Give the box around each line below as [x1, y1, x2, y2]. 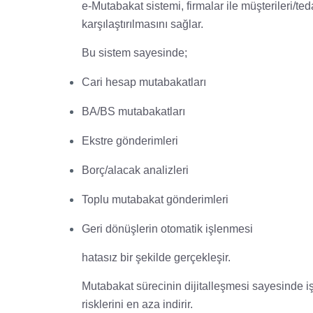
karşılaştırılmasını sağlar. [82, 17, 203, 30]
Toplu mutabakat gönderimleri [82, 193, 228, 205]
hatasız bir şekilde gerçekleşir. [82, 251, 231, 263]
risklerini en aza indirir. [82, 298, 193, 310]
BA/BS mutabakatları [82, 105, 185, 117]
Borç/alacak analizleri [82, 163, 189, 176]
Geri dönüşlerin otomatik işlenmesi [82, 222, 253, 235]
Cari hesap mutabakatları [82, 75, 206, 88]
